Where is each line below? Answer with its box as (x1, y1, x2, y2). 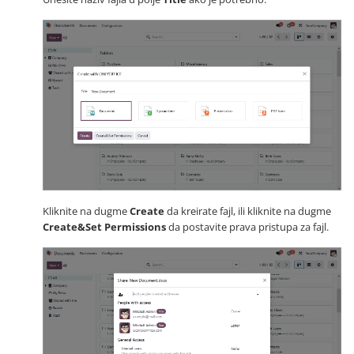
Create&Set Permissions (43, 219, 166, 234)
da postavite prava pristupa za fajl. (166, 219, 329, 234)
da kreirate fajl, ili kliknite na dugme (164, 203, 331, 218)
